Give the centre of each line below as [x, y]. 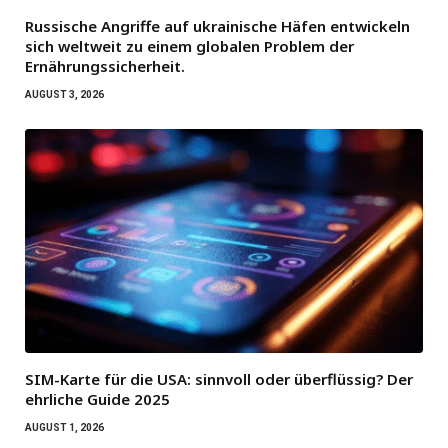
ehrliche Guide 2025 [97, 398]
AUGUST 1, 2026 [64, 427]
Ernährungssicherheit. [105, 65]
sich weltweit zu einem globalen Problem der [189, 45]
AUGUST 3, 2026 [64, 94]
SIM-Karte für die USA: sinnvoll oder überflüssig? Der [219, 378]
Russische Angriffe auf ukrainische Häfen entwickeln [217, 25]
